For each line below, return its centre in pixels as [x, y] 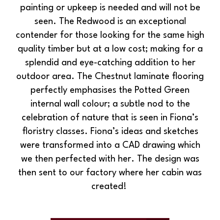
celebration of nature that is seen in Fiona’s [110, 118]
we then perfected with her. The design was [110, 159]
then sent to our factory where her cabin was [110, 173]
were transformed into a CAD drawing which [110, 146]
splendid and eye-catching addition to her [110, 63]
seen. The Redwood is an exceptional [110, 22]
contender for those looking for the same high [110, 36]
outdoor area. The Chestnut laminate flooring [110, 77]
